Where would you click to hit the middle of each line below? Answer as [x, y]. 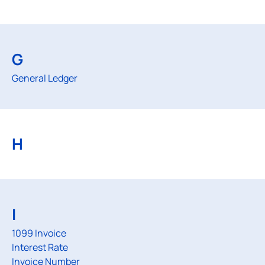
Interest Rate [40, 247]
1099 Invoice [39, 233]
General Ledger [45, 78]
